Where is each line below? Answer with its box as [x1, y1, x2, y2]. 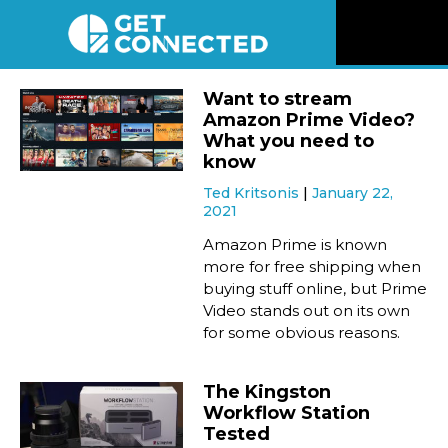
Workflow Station [203, 402, 371, 425]
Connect [356, 359, 425, 379]
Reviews [356, 127, 421, 147]
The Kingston [203, 381, 332, 404]
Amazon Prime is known [203, 235, 388, 255]
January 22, [312, 184, 394, 203]
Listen [356, 243, 403, 263]
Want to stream [203, 88, 353, 111]
